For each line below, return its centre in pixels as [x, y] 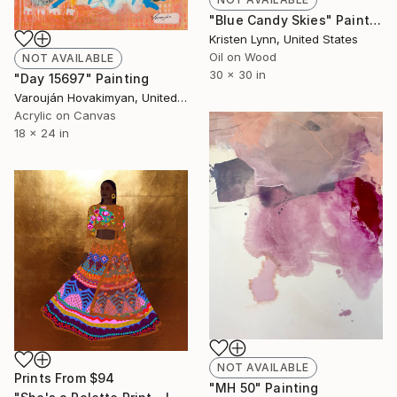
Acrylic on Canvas [65, 115]
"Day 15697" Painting [82, 78]
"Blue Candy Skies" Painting [375, 20]
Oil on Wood [243, 57]
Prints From [52, 378]
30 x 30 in [237, 75]
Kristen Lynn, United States [284, 39]
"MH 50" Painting [264, 387]
